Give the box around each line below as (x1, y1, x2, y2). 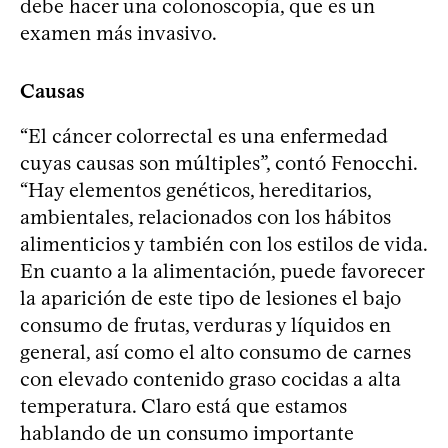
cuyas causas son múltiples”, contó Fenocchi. (20, 150, 417, 175)
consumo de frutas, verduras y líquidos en (20, 312, 391, 337)
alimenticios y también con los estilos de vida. (20, 231, 427, 256)
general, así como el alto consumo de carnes (20, 339, 411, 364)
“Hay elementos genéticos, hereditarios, (20, 177, 371, 202)
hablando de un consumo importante (20, 420, 354, 445)
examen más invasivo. (20, 20, 217, 45)
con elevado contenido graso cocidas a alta (20, 366, 401, 391)
